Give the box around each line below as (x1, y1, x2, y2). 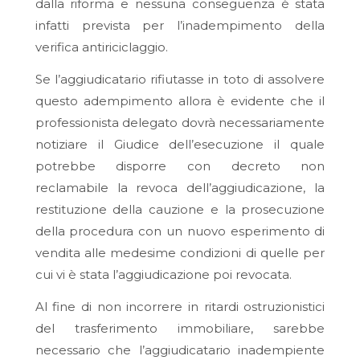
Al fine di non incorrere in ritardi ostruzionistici (35, 298, 325, 314)
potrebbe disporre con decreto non (35, 158, 325, 174)
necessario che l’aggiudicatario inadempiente (35, 342, 325, 358)
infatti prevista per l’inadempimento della (35, 18, 325, 34)
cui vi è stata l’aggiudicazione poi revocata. (35, 267, 292, 283)
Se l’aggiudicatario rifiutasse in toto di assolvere (35, 72, 325, 88)
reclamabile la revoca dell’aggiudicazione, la (35, 180, 325, 196)
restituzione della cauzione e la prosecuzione (35, 202, 325, 218)
